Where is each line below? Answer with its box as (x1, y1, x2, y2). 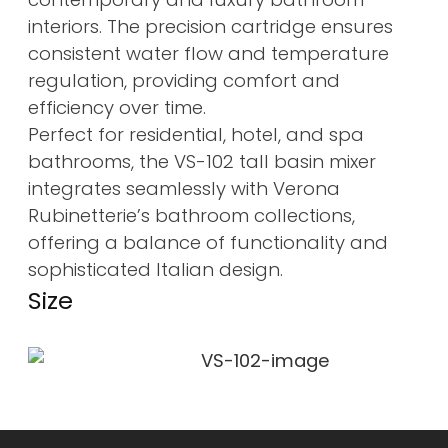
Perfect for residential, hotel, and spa (27, 122, 364, 148)
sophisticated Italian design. (27, 257, 283, 283)
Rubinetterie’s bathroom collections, (27, 203, 355, 229)
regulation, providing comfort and (27, 68, 340, 94)
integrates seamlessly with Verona (27, 176, 340, 202)
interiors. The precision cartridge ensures (27, 14, 393, 40)
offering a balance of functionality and (27, 230, 388, 256)
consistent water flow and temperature (27, 41, 389, 67)
